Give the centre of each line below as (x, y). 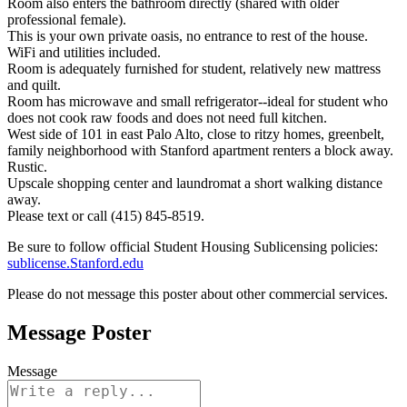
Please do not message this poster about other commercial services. (198, 293)
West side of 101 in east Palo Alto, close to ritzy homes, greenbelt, (196, 134)
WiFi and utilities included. (84, 52)
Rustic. (27, 166)
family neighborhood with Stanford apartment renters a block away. (200, 150)
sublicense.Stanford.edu (75, 263)
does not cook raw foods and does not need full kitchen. (167, 117)
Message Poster (79, 332)
